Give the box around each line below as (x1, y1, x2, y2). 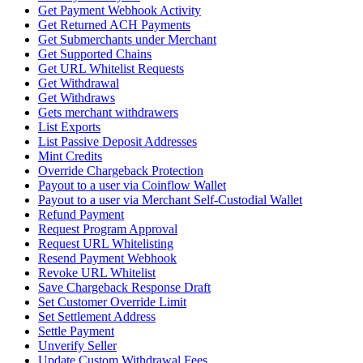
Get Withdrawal (38, 76, 119, 91)
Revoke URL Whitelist (38, 266, 156, 280)
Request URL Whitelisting (38, 237, 173, 251)
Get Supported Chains (38, 47, 152, 62)
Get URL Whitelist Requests (38, 62, 184, 76)
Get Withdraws (38, 91, 115, 105)
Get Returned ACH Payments (38, 18, 190, 32)
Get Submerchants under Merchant (38, 32, 216, 47)
